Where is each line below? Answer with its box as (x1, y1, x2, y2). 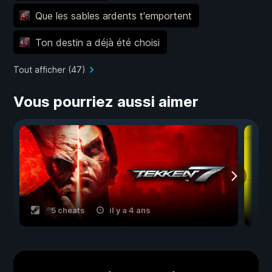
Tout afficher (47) (13, 64, 86, 75)
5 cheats (51, 205, 85, 216)
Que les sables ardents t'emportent (35, 9, 192, 22)
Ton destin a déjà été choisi (35, 36, 160, 49)
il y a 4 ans (109, 205, 151, 216)
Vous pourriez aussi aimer (13, 93, 199, 111)
